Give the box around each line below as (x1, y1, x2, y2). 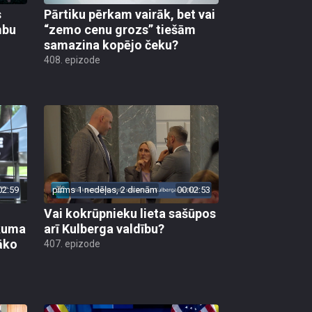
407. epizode (44, 238, 100, 250)
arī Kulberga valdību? (44, 221, 164, 237)
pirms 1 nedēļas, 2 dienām (52, 185, 157, 196)
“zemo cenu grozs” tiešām (44, 22, 196, 37)
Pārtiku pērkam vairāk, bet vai (44, 6, 215, 22)
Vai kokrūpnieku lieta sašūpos (44, 206, 216, 221)
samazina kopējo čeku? (44, 37, 178, 52)
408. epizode (44, 54, 100, 65)
